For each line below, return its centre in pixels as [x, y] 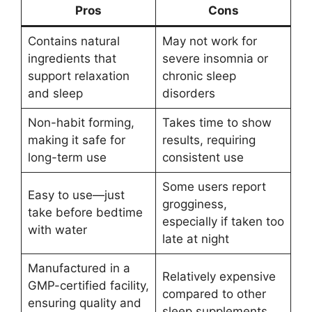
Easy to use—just [76, 195]
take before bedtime [85, 212]
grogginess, [194, 204]
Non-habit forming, [81, 122]
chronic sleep [199, 76]
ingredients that [72, 58]
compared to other [214, 294]
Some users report [214, 186]
